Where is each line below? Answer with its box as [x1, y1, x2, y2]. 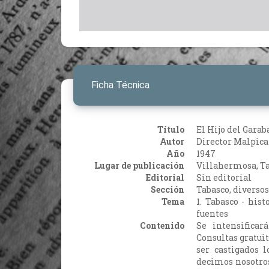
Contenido [140, 219, 184, 231]
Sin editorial [196, 171, 252, 183]
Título [157, 123, 184, 135]
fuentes [196, 207, 228, 219]
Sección [151, 183, 184, 195]
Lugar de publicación [94, 159, 184, 171]
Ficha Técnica [91, 79, 150, 91]
